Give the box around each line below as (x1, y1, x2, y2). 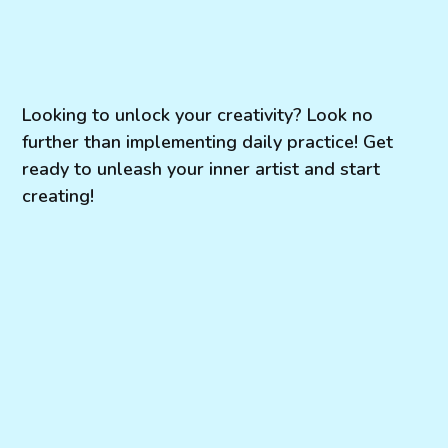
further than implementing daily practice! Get (22, 129, 394, 154)
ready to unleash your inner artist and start (22, 156, 381, 181)
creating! (22, 183, 95, 208)
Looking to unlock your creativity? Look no (22, 102, 374, 127)
